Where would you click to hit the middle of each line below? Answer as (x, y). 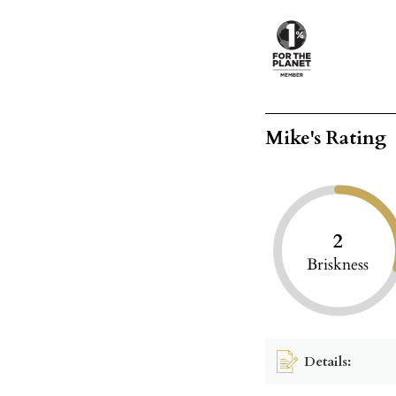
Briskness (338, 265)
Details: (328, 361)
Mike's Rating (326, 139)
